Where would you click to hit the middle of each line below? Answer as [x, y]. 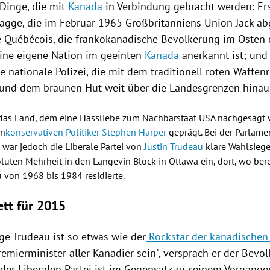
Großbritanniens [164, 23]
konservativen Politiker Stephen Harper [87, 132]
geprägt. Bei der [202, 132]
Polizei [71, 72]
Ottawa [184, 161]
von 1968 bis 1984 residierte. [64, 176]
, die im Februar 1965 [74, 23]
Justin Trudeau [174, 147]
